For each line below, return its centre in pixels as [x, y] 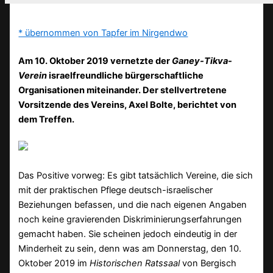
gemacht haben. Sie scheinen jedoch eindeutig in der [128, 234]
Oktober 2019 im [54, 263]
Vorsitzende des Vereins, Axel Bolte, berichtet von [128, 105]
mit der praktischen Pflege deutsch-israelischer [116, 190]
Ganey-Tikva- [202, 61]
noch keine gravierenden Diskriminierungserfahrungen [130, 219]
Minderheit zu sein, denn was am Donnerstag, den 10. [130, 248]
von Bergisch [210, 263]
